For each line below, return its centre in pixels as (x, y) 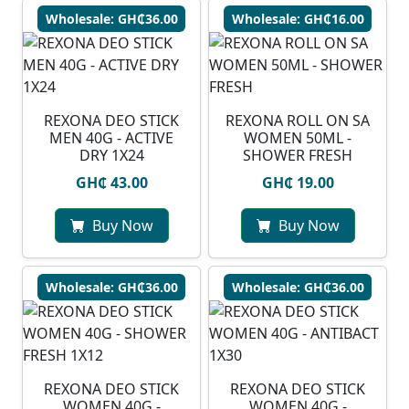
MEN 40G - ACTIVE (111, 138)
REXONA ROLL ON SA (298, 121)
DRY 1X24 (111, 156)
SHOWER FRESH (298, 156)
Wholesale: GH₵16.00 (298, 19)
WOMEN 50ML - (298, 138)
